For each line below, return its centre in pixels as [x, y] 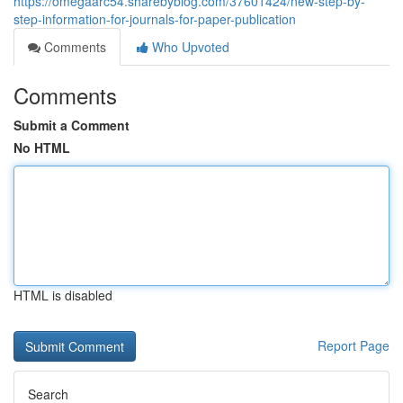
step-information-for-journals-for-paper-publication [155, 19]
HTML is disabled [63, 295]
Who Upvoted [189, 47]
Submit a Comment [72, 125]
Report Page [354, 345]
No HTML [42, 148]
